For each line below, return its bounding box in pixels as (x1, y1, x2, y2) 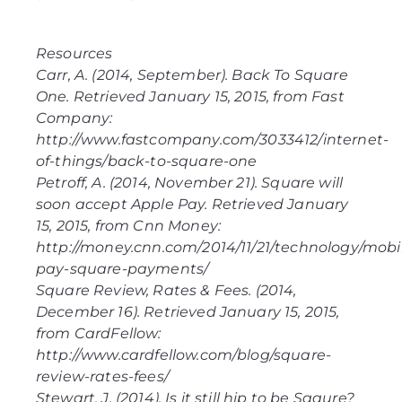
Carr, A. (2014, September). (36, 66, 232, 84)
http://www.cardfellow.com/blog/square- (36, 346, 332, 364)
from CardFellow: (36, 325, 162, 343)
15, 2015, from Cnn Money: (36, 217, 222, 235)
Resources (36, 45, 113, 63)
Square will (261, 174, 344, 192)
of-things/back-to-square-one (36, 153, 258, 170)
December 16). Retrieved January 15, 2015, (36, 303, 340, 321)
